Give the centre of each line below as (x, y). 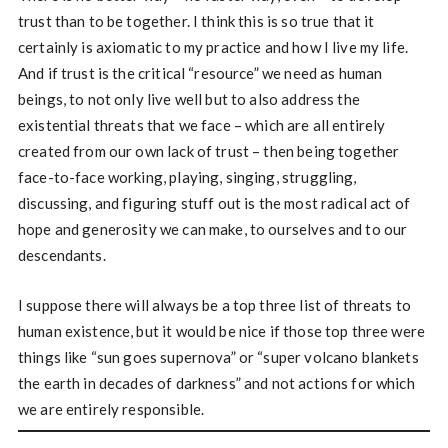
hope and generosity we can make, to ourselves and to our (212, 229)
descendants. (61, 255)
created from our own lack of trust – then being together (208, 151)
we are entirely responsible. (111, 409)
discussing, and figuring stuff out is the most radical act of (214, 203)
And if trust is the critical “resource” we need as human (200, 73)
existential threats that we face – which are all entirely (201, 125)
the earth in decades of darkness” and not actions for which (216, 383)
